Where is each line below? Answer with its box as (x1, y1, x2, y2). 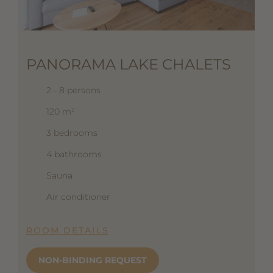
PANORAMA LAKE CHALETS (26, 55, 231, 73)
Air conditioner (46, 191, 110, 202)
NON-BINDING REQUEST (38, 254, 147, 266)
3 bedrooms (46, 127, 97, 138)
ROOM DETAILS (26, 224, 109, 236)
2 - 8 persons (46, 84, 101, 96)
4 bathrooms (46, 148, 102, 160)
